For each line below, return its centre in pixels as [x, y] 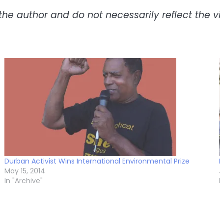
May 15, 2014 [25, 171]
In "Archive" [23, 180]
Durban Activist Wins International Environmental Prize [97, 161]
